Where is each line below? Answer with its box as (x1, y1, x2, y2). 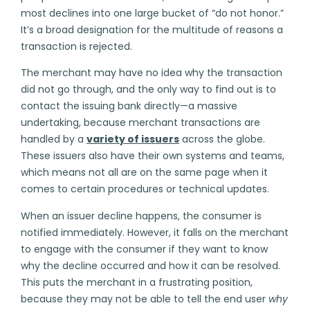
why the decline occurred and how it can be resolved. (21, 258, 280, 273)
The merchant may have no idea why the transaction (21, 66, 282, 80)
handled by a (21, 132, 86, 147)
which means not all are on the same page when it (21, 165, 268, 180)
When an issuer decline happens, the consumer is (21, 208, 262, 223)
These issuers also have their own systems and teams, (21, 149, 284, 163)
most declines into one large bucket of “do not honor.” (21, 6, 284, 20)
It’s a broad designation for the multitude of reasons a (21, 22, 283, 37)
